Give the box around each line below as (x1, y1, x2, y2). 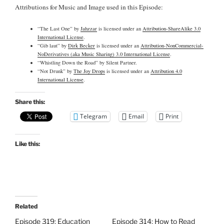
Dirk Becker (68, 41, 95, 49)
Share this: (15, 97, 45, 105)
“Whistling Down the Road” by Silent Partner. (37, 58, 137, 66)
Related (15, 202, 37, 210)
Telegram (80, 112, 107, 121)
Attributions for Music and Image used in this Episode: (15, 2, 163, 12)
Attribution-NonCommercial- (140, 41, 203, 49)
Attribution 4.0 (150, 67, 182, 74)
